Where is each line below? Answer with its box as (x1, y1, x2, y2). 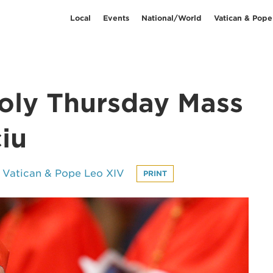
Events (103, 13, 129, 23)
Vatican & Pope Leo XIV (2, 167, 124, 179)
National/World (141, 13, 202, 23)
